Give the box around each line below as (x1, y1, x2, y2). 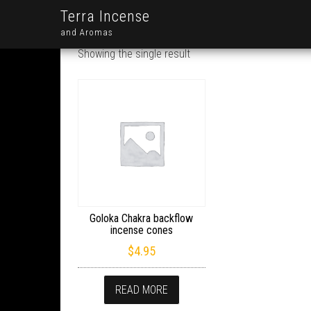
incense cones (110, 223, 173, 237)
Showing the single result (78, 47, 190, 60)
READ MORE (115, 283, 168, 296)
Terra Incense (60, 8, 150, 25)
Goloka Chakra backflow (90, 211, 194, 225)
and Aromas (60, 27, 113, 37)
